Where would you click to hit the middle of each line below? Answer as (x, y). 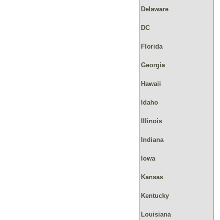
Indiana (152, 139)
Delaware (154, 9)
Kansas (152, 177)
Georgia (153, 65)
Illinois (151, 121)
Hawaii (151, 83)
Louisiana (156, 214)
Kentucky (155, 195)
